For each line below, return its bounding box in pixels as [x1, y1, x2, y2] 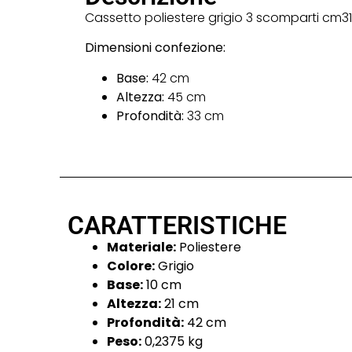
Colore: [107, 257, 156, 276]
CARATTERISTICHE [68, 211, 288, 241]
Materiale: [107, 238, 177, 257]
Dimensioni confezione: [84, 38, 225, 57]
